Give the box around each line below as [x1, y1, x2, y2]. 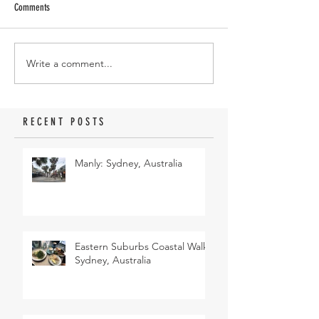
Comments [14, 1, 50, 14]
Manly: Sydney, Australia [75, 157, 182, 169]
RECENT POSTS [23, 115, 106, 128]
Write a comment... [26, 56, 113, 70]
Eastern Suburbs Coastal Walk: [75, 240, 211, 253]
